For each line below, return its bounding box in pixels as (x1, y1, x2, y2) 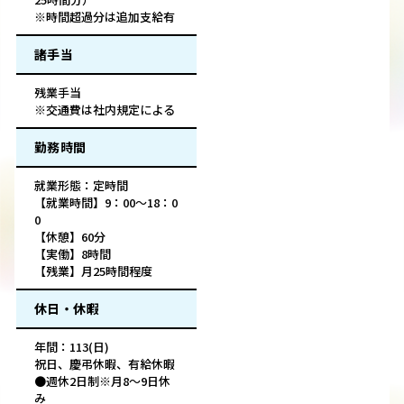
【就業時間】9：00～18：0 (34, 194, 178, 212)
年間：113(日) (34, 338, 109, 356)
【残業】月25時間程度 (34, 262, 152, 280)
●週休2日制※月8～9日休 (34, 372, 170, 390)
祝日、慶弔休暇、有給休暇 (34, 355, 175, 373)
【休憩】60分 (34, 228, 106, 246)
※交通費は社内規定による (34, 101, 175, 119)
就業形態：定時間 (34, 177, 128, 195)
